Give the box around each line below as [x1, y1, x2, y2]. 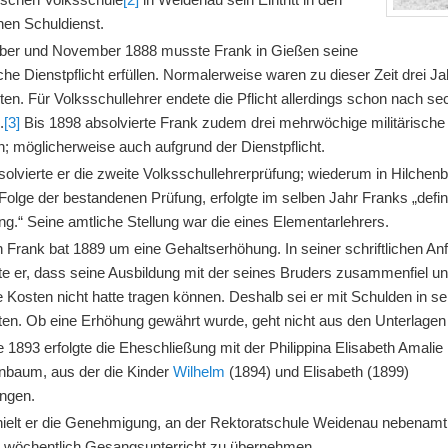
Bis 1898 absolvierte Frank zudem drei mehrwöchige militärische [20, 114, 446, 132]
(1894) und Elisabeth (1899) [225, 363, 410, 381]
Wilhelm [173, 363, 226, 381]
